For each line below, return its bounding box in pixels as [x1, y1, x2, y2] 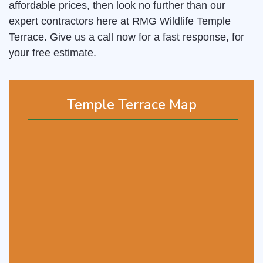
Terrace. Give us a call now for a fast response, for [9, 31, 244, 43]
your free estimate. [9, 47, 96, 59]
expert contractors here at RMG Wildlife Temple [9, 15, 231, 28]
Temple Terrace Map [66, 95, 197, 114]
